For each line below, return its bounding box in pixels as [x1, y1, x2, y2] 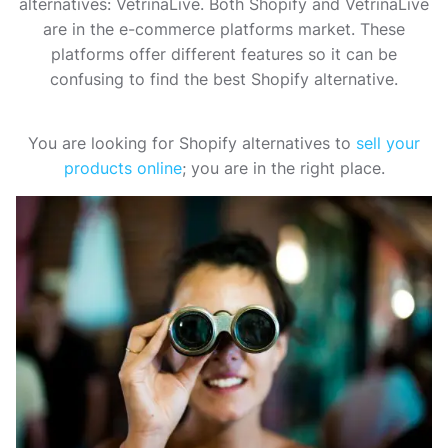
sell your [356, 133, 420, 154]
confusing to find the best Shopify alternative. [50, 69, 398, 89]
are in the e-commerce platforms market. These [43, 19, 405, 39]
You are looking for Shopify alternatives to [28, 133, 356, 154]
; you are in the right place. [181, 158, 385, 179]
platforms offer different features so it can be [51, 44, 397, 64]
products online [63, 158, 182, 179]
